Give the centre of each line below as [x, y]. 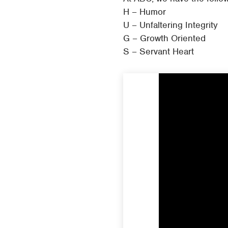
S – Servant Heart [159, 51]
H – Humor [145, 12]
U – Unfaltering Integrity [170, 25]
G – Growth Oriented [164, 38]
